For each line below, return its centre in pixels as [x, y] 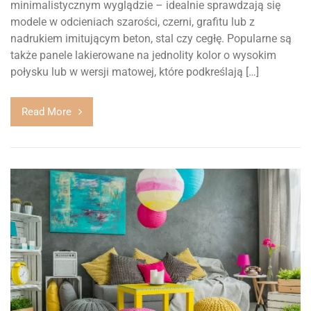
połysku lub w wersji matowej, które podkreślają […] [135, 72]
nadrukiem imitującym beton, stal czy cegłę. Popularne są [151, 38]
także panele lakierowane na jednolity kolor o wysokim [143, 55]
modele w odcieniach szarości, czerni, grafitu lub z [133, 22]
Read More [47, 111]
